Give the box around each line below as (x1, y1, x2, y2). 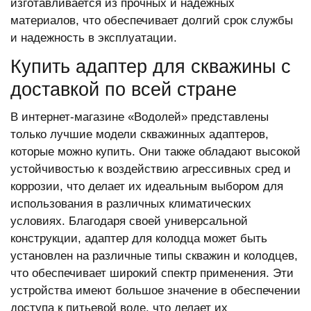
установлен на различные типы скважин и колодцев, (10, 249, 298, 262)
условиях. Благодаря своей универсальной (10, 215, 248, 228)
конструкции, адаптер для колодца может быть (10, 232, 267, 245)
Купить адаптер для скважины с (10, 56, 291, 77)
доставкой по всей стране (10, 79, 237, 100)
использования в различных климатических (10, 197, 251, 210)
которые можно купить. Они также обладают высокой (10, 145, 301, 158)
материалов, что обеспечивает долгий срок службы (10, 14, 293, 27)
